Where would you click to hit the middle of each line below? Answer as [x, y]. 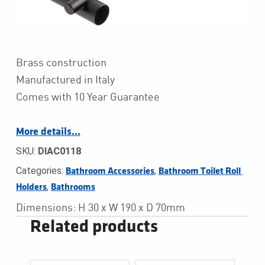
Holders [31, 187]
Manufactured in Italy [65, 80]
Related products [94, 227]
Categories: [41, 170]
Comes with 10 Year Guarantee [88, 97]
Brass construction [61, 62]
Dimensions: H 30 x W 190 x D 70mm [100, 207]
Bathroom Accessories [110, 171]
